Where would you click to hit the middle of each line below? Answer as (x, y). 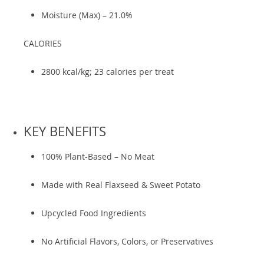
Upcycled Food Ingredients (94, 213)
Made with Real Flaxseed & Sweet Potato (121, 185)
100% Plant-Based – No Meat (98, 156)
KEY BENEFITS (65, 131)
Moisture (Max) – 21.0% (87, 15)
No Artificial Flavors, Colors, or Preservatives (127, 241)
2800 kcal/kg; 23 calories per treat (108, 72)
